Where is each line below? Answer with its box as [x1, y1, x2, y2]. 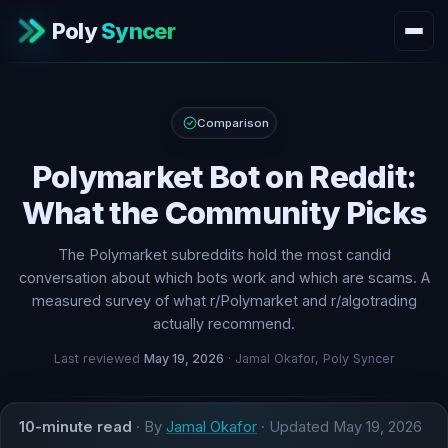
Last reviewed [53, 351, 144, 366]
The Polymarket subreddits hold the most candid [57, 246, 391, 263]
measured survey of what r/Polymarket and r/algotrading [31, 292, 417, 309]
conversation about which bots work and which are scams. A [18, 269, 430, 286]
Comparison [196, 116, 270, 130]
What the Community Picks [21, 194, 427, 232]
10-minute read [19, 418, 132, 436]
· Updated [257, 418, 333, 436]
